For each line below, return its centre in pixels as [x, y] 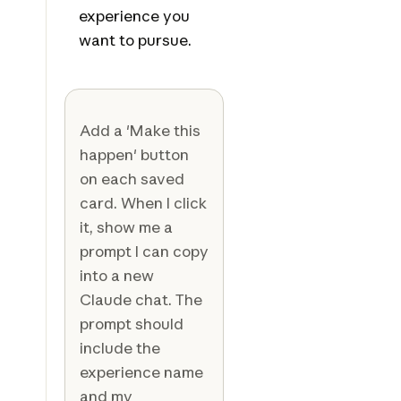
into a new [116, 276]
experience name [141, 372]
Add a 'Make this [140, 131]
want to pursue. [135, 40]
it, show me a [126, 227]
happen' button [134, 155]
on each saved [132, 179]
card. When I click [143, 203]
